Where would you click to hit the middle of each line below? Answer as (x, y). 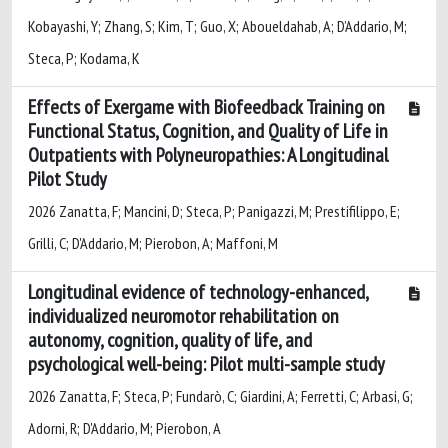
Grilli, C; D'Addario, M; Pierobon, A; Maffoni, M (153, 242)
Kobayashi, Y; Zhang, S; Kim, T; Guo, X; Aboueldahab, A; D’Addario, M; (217, 25)
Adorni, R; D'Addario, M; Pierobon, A (124, 427)
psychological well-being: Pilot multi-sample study (206, 363)
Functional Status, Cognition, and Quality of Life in (208, 130)
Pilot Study (67, 178)
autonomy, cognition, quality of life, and (170, 339)
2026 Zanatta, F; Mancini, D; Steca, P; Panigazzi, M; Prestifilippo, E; (214, 210)
